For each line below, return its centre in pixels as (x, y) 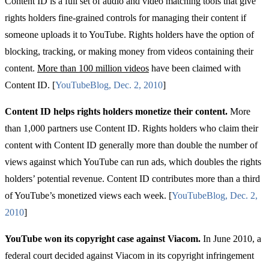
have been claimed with (195, 68)
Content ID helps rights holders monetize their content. (117, 112)
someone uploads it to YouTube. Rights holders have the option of (129, 35)
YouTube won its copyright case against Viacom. (104, 239)
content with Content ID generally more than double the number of (131, 145)
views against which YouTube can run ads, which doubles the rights (133, 162)
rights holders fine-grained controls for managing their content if (125, 18)
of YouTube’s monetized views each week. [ (88, 196)
